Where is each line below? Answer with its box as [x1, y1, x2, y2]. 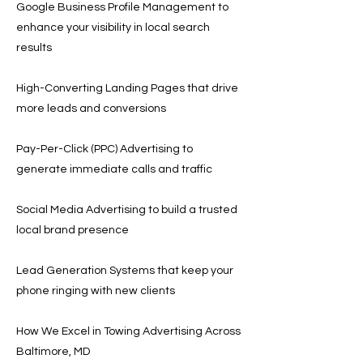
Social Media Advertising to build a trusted [16, 204, 237, 216]
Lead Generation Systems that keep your [16, 265, 233, 276]
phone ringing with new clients [16, 285, 175, 297]
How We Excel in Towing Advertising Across [16, 326, 241, 337]
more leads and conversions [16, 103, 166, 114]
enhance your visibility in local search [16, 22, 210, 33]
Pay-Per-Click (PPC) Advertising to [16, 143, 193, 155]
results [16, 42, 52, 53]
